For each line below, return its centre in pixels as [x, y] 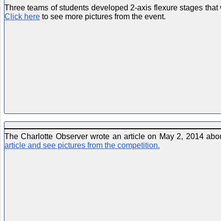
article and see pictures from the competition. [82, 145]
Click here [22, 16]
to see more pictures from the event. [103, 16]
